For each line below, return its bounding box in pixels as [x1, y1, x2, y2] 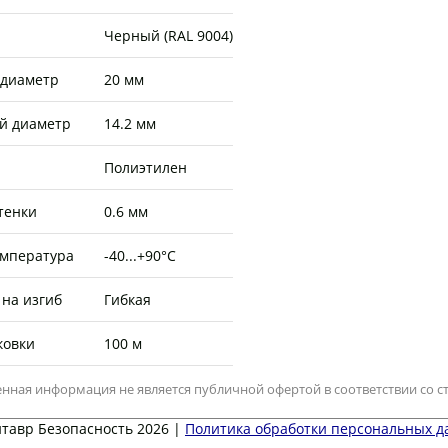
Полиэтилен [103, 158, 187, 177]
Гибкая [103, 290, 151, 309]
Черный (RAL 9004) [103, 26, 233, 45]
